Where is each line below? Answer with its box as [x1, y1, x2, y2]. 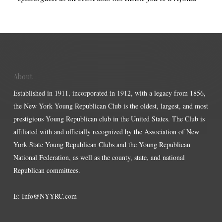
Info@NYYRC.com [21, 191, 77, 201]
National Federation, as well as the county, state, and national [13, 153, 185, 162]
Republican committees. [13, 166, 80, 175]
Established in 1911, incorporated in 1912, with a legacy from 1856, [13, 88, 206, 98]
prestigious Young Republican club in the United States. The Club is [13, 114, 205, 123]
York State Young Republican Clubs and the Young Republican [13, 140, 190, 149]
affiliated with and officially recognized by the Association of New [13, 127, 199, 136]
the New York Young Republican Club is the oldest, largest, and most [13, 101, 208, 111]
